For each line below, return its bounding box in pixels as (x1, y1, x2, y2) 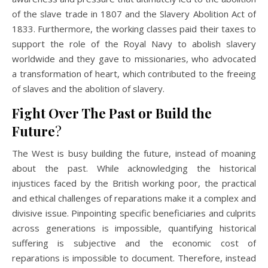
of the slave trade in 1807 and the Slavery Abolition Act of (12, 7, 256, 20)
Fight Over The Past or (12, 103, 153, 122)
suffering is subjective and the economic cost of (12, 236, 256, 249)
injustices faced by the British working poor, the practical (12, 176, 256, 189)
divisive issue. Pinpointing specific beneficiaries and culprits (12, 206, 256, 219)
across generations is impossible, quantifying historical (12, 221, 256, 234)
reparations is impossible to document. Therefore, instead (12, 251, 256, 264)
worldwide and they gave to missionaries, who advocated (12, 52, 256, 65)
